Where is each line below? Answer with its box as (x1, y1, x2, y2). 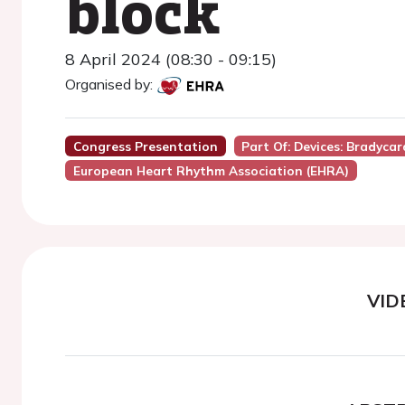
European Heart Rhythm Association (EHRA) (72, 163, 349, 178)
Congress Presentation (72, 138, 218, 154)
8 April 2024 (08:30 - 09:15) (65, 49, 277, 70)
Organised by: (65, 75, 153, 93)
